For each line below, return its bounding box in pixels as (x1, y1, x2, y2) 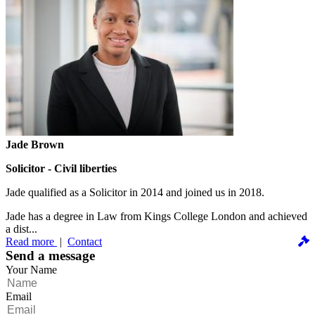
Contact (67, 235, 102, 247)
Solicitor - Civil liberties (6, 162, 117, 174)
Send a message (6, 247, 95, 263)
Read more (6, 235, 57, 247)
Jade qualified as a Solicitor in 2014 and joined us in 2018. (6, 186, 264, 198)
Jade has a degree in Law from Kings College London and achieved (6, 210, 307, 222)
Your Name (6, 263, 57, 276)
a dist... (6, 222, 37, 235)
